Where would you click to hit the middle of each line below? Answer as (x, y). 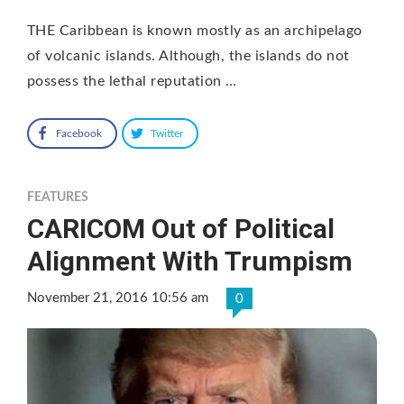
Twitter (167, 133)
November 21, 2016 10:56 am (118, 298)
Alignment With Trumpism (190, 261)
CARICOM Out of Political (181, 228)
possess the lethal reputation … (132, 81)
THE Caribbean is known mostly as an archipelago (195, 30)
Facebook (79, 133)
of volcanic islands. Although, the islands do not (188, 55)
